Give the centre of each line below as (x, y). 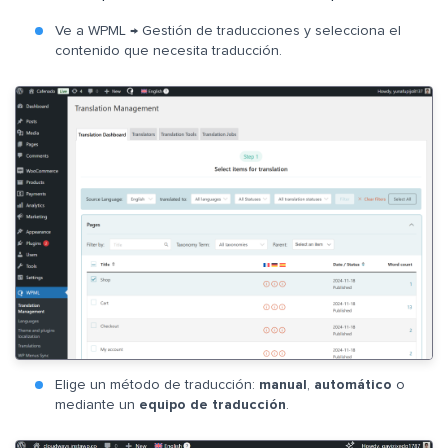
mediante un (97, 404)
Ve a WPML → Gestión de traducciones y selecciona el (228, 31)
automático (353, 384)
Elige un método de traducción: (157, 384)
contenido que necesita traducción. (168, 51)
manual (283, 384)
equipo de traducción (212, 404)
